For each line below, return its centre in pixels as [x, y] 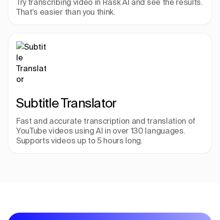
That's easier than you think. [66, 12]
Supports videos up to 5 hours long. [80, 140]
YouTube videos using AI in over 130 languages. [101, 131]
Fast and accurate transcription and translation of [106, 121]
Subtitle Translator [67, 103]
